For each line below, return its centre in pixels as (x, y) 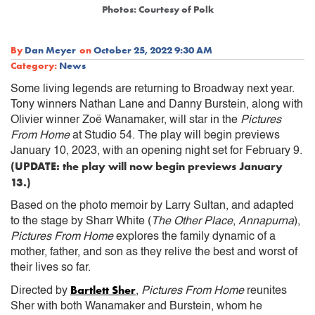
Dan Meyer (50, 50)
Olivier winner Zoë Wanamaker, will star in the (126, 120)
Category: (34, 65)
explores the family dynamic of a (194, 237)
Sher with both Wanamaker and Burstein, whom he (136, 306)
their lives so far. (51, 268)
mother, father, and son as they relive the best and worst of (154, 252)
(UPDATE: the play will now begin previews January (147, 166)
